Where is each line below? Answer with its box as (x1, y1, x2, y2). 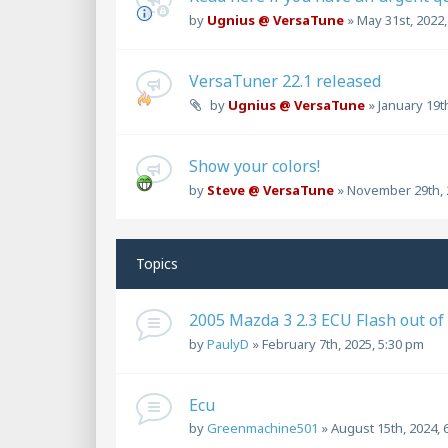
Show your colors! (189, 154, 320, 177)
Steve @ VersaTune (207, 180, 334, 199)
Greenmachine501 (207, 419, 318, 438)
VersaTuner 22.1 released (189, 69, 381, 92)
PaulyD (207, 334, 249, 353)
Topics (136, 253, 178, 273)
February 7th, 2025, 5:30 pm (262, 334, 424, 353)
